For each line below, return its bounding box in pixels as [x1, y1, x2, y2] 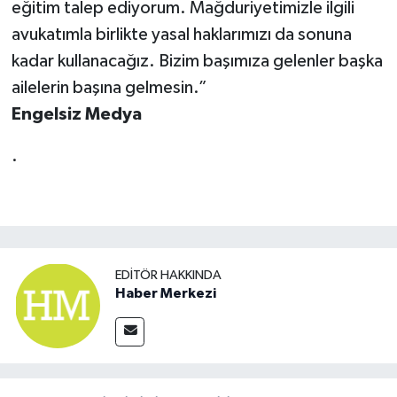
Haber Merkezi [115, 285, 216, 300]
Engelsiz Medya [11, 105, 142, 123]
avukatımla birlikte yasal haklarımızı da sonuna [11, 25, 352, 43]
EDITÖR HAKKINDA [115, 268, 222, 282]
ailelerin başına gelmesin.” [11, 78, 207, 97]
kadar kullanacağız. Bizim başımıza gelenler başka [11, 51, 383, 70]
